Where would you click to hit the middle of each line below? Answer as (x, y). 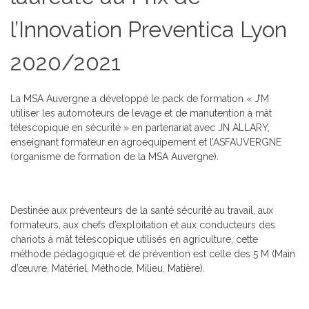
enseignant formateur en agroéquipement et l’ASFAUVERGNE (146, 142)
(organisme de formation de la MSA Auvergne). (114, 157)
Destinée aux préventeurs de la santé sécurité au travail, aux (142, 210)
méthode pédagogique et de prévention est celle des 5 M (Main (153, 254)
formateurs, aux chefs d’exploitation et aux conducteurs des (143, 225)
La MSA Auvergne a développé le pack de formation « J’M (140, 99)
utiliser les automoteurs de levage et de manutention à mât (141, 113)
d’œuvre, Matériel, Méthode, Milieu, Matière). (108, 268)
